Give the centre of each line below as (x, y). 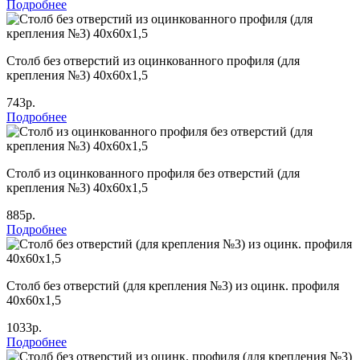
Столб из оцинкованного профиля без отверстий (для (153, 173)
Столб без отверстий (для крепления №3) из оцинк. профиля (173, 285)
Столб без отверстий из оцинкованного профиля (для (153, 60)
